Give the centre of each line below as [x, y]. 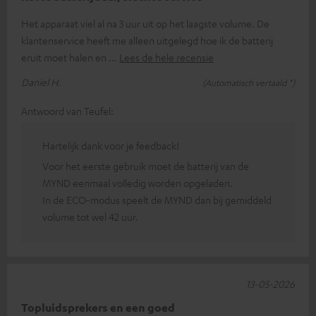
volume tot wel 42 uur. [90, 216]
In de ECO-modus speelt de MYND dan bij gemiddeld [157, 199]
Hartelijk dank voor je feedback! [111, 145]
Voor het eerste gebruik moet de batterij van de [146, 165]
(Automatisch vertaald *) [249, 82]
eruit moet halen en [65, 57]
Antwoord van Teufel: [67, 110]
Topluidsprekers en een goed [98, 307]
